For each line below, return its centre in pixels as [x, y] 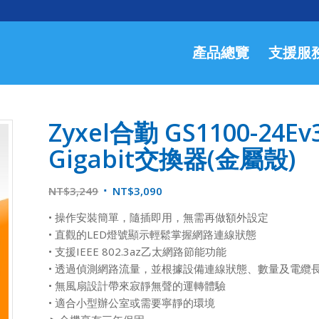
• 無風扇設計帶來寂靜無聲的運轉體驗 [137, 285]
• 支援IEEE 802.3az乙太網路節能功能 [138, 251]
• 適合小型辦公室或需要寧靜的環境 [132, 302]
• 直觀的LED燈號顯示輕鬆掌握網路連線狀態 [153, 234]
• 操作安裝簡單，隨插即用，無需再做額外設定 [159, 217]
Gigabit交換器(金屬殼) [172, 159]
